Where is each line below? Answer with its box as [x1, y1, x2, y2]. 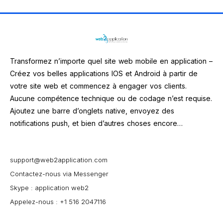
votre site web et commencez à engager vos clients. [10, 82, 187, 90]
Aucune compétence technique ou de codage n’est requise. [10, 94, 212, 103]
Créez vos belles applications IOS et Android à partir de [10, 69, 198, 78]
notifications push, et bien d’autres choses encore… [10, 119, 183, 127]
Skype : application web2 [10, 184, 89, 192]
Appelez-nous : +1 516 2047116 [10, 198, 106, 206]
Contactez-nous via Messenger [10, 170, 109, 178]
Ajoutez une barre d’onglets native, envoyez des [10, 107, 174, 115]
